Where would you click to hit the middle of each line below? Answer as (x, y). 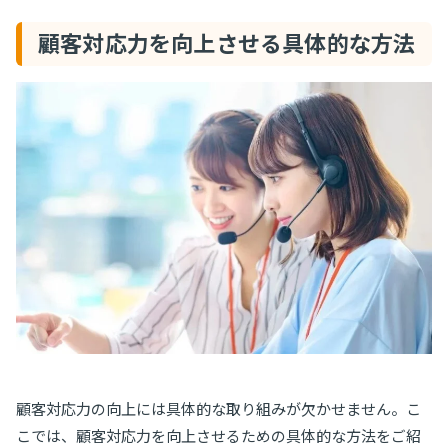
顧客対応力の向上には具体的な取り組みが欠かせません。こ (218, 408)
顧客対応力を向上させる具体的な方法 (227, 44)
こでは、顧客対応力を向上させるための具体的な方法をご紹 (218, 435)
